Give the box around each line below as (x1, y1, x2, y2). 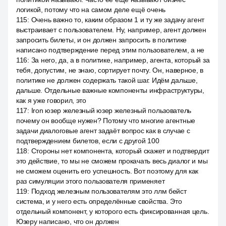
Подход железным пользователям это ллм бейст (31, 187, 187, 195)
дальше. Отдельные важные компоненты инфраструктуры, (16, 86, 204, 94)
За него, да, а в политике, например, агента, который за (31, 56, 210, 64)
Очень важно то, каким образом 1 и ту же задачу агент (31, 16, 205, 24)
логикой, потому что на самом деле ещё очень (16, 6, 165, 14)
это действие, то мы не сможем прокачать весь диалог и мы (16, 157, 208, 165)
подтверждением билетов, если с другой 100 (16, 137, 159, 145)
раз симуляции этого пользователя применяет (16, 177, 165, 185)
